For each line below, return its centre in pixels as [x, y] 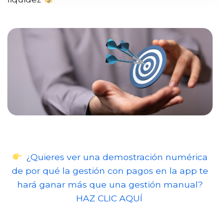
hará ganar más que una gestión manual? [110, 184]
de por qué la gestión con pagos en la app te [110, 170]
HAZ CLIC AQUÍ [109, 198]
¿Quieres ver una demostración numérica [117, 157]
